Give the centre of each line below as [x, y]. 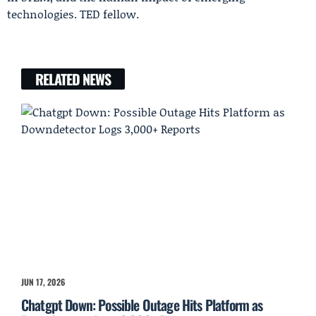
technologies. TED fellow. [73, 13]
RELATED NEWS [73, 79]
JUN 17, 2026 [43, 282]
